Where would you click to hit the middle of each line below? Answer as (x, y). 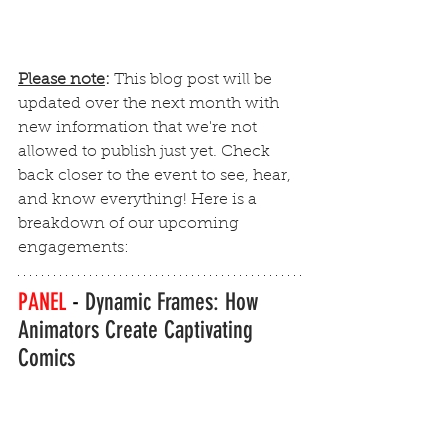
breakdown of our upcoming (130, 224)
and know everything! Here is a (139, 200)
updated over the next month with (150, 104)
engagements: (73, 248)
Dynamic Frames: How (174, 302)
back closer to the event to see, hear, (156, 176)
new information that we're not (139, 128)
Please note (61, 80)
